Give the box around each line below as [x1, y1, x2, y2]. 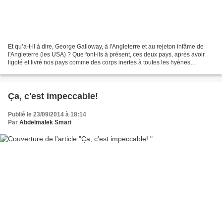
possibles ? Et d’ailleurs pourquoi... [8, 66, 102, 74]
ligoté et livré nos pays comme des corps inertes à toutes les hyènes [8, 58, 190, 66]
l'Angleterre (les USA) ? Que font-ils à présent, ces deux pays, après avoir [8, 51, 205, 58]
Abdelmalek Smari [19, 118, 71, 126]
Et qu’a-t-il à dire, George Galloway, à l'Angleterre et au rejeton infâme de [8, 43, 204, 50]
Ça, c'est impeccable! [8, 91, 98, 101]
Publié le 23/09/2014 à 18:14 [8, 111, 86, 118]
